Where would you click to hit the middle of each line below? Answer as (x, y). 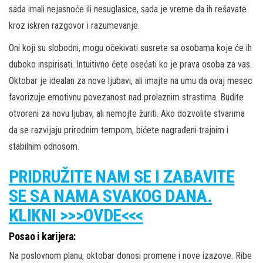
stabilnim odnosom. (44, 146)
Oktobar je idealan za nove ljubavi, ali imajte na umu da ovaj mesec (131, 80)
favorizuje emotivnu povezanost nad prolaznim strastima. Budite (126, 97)
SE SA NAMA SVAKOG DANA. (111, 195)
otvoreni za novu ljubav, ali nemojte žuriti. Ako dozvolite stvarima (127, 113)
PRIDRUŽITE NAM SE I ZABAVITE (122, 176)
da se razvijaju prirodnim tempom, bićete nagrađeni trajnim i (119, 130)
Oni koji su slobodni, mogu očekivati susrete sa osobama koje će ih (130, 48)
